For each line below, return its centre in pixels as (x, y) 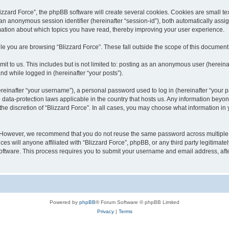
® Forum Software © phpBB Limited (138, 202)
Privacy (105, 211)
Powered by (64, 202)
